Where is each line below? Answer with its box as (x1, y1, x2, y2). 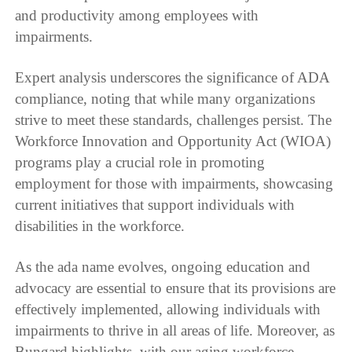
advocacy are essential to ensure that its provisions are (15, 279, 336, 296)
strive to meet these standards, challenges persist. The (15, 111, 332, 128)
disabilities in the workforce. (15, 217, 185, 234)
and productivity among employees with (15, 6, 259, 24)
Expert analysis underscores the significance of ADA (15, 68, 330, 86)
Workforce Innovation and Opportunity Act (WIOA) (15, 132, 332, 149)
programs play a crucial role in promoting (15, 153, 266, 170)
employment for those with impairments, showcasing (15, 174, 334, 192)
